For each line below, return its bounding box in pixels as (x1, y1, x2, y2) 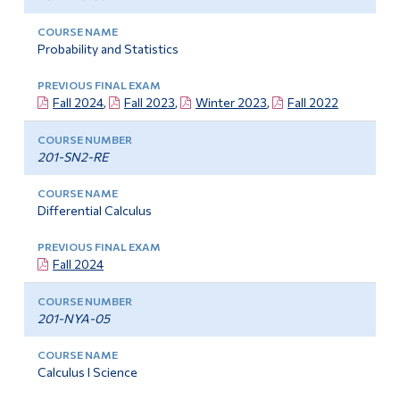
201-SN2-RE (37, 149, 108, 165)
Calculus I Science (37, 364, 137, 380)
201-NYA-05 (37, 311, 110, 327)
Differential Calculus (37, 203, 152, 219)
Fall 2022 (287, 95, 338, 111)
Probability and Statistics (37, 41, 179, 57)
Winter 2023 (195, 95, 267, 111)
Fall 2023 (123, 95, 175, 111)
